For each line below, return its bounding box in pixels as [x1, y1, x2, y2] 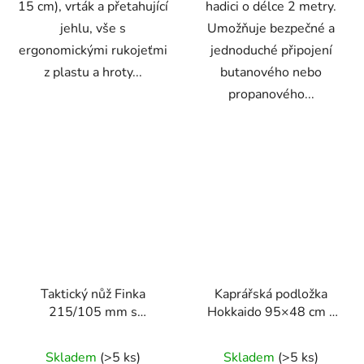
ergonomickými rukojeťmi [19, 41, 167, 60]
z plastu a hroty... [44, 63, 142, 82]
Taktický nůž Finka [41, 285, 145, 304]
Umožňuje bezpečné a [207, 19, 335, 38]
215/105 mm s [49, 303, 137, 322]
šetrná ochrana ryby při [204, 321, 338, 340]
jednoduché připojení [210, 41, 332, 60]
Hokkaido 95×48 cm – [206, 303, 336, 322]
